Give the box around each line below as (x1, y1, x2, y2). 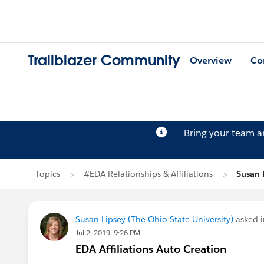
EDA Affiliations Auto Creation (75, 242, 226, 256)
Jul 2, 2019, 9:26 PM (75, 227, 140, 237)
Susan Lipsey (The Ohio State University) (75, 214, 233, 225)
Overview (190, 54, 232, 67)
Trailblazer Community (28, 51, 180, 70)
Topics (35, 169, 60, 179)
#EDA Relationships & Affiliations (84, 169, 213, 179)
